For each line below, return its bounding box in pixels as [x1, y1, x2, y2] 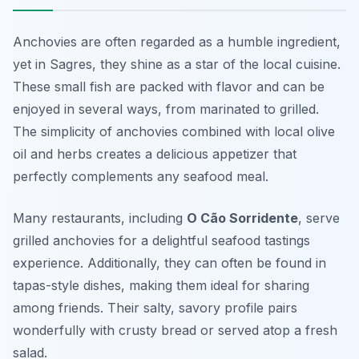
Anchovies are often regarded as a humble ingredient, [13, 34, 341, 50]
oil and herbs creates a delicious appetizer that [13, 146, 296, 163]
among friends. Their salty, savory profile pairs [13, 300, 297, 317]
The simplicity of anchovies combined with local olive [13, 123, 335, 140]
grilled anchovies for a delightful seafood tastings [13, 232, 310, 249]
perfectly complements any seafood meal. [13, 168, 268, 185]
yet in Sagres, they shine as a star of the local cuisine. [13, 56, 341, 73]
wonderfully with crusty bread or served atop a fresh [13, 322, 337, 339]
